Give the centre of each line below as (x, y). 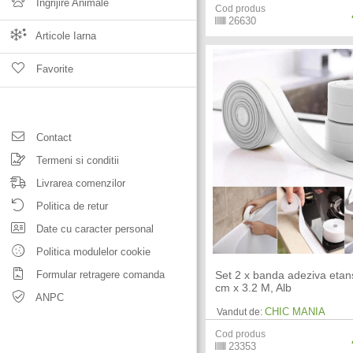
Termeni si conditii (76, 160)
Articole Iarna (65, 36)
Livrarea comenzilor (79, 183)
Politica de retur (71, 206)
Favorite (53, 69)
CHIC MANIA (295, 312)
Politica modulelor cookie (92, 252)
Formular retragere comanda (99, 275)
